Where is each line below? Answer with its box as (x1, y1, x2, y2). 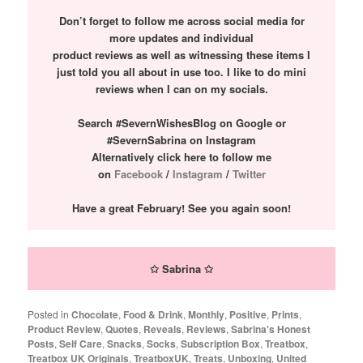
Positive (229, 307, 267, 322)
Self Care (59, 336, 103, 352)
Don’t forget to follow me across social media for (58, 13, 305, 29)
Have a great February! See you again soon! (72, 200, 291, 216)
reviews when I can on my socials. (95, 81, 268, 97)
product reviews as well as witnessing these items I (53, 47, 310, 63)
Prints (271, 307, 300, 322)
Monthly (188, 307, 225, 322)
